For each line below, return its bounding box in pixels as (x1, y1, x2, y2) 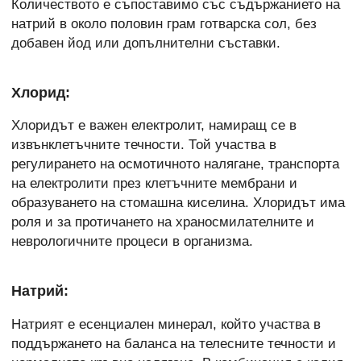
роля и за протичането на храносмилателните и (11, 214, 314, 230)
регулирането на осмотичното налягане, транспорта (11, 156, 339, 172)
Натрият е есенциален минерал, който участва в (11, 316, 321, 332)
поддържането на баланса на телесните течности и (11, 335, 336, 351)
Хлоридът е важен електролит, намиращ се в (11, 118, 297, 134)
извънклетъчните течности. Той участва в (11, 137, 276, 153)
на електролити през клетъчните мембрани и (11, 176, 297, 192)
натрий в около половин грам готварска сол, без (11, 15, 317, 31)
